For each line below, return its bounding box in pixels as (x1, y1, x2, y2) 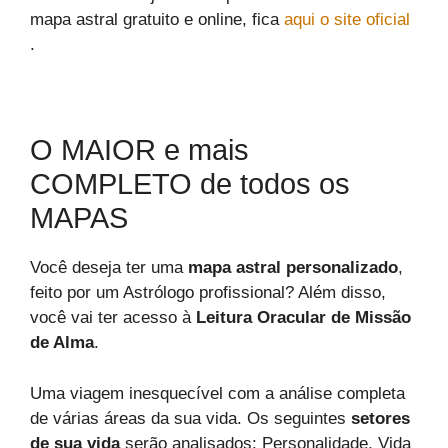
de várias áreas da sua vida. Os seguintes (30, 408, 346, 428)
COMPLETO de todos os (30, 168, 350, 201)
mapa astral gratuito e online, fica (30, 10, 284, 30)
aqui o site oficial (284, 10, 410, 30)
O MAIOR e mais (30, 134, 249, 167)
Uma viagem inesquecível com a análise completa (30, 383, 405, 403)
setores (346, 408, 410, 428)
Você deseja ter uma (30, 258, 188, 278)
